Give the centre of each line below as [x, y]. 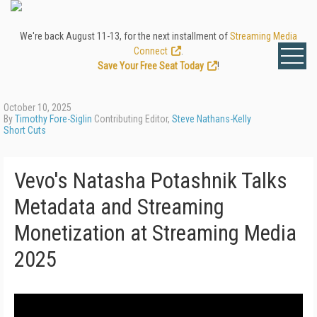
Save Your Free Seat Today [151, 66]
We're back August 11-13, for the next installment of [125, 36]
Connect [151, 51]
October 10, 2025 [38, 108]
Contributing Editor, [132, 119]
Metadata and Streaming [119, 207]
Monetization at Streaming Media [155, 233]
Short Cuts [25, 130]
